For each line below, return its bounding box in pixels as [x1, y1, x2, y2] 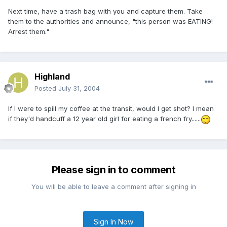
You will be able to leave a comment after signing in [31, 182, 196, 191]
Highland [34, 71, 70, 82]
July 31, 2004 [58, 84, 100, 93]
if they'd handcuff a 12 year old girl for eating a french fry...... [8, 115, 201, 123]
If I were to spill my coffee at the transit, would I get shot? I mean [8, 104, 214, 113]
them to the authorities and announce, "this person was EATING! [8, 17, 213, 26]
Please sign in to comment [51, 164, 176, 176]
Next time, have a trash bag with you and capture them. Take [8, 7, 203, 16]
